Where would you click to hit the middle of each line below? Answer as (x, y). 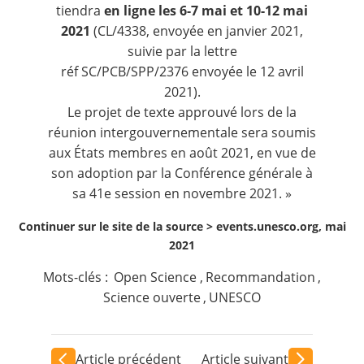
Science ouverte (152, 297)
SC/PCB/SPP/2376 (134, 71)
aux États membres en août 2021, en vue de (182, 152)
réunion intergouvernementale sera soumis (182, 132)
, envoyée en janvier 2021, (225, 30)
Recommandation (260, 277)
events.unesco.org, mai (281, 226)
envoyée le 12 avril (246, 71)
